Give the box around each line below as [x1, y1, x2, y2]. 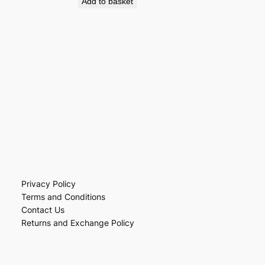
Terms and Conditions [21, 191, 105, 202]
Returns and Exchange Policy [21, 217, 134, 228]
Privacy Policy [21, 178, 76, 189]
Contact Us [21, 204, 64, 215]
